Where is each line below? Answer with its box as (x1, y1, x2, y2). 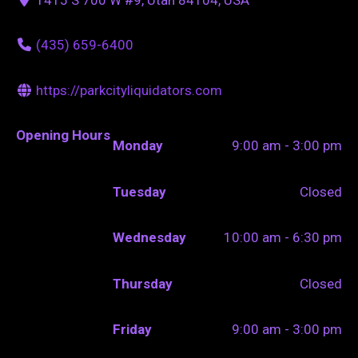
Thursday (113, 275, 173, 292)
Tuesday (113, 183, 167, 200)
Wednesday (113, 229, 187, 246)
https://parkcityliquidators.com (35, 82, 222, 98)
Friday (113, 321, 153, 338)
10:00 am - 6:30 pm (224, 229, 342, 246)
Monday (113, 137, 164, 154)
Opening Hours (16, 127, 110, 144)
